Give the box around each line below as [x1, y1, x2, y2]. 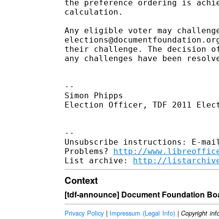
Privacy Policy [65, 208, 104, 218]
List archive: [65, 155, 133, 165]
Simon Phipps [65, 90, 123, 100]
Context [65, 173, 98, 187]
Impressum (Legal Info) [109, 208, 175, 218]
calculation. [65, 7, 123, 17]
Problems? [65, 146, 113, 156]
